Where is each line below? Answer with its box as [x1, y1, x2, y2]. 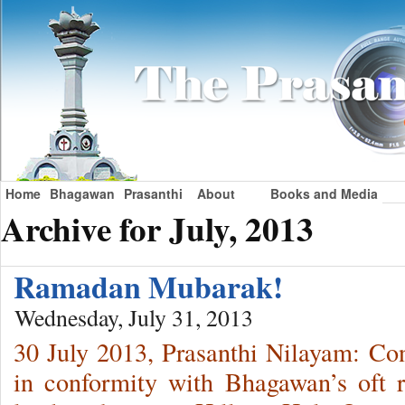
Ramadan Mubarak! [14, 264, 283, 310]
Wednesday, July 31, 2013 [14, 302, 253, 334]
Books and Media [270, 184, 378, 202]
